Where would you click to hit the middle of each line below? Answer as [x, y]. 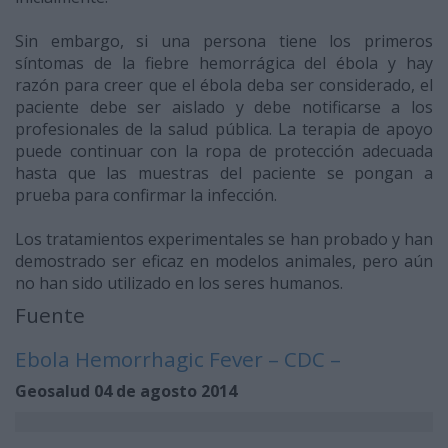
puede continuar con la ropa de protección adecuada [224, 151]
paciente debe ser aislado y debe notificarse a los [224, 107]
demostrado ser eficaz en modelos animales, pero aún [224, 261]
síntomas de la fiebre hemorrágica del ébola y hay [224, 63]
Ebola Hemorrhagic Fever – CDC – [178, 359]
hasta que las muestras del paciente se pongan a [224, 173]
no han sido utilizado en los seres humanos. [179, 283]
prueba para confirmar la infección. [146, 195]
